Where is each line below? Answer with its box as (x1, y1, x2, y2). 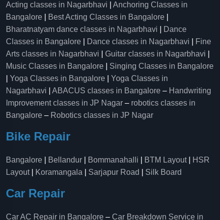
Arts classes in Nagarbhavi (6, 50, 99, 58)
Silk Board (145, 168, 184, 176)
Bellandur (48, 156, 82, 164)
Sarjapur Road (88, 168, 139, 176)
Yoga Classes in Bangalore (10, 74, 105, 82)
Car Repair (6, 187, 65, 200)
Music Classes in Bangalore (6, 62, 104, 70)
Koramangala (35, 168, 82, 176)
